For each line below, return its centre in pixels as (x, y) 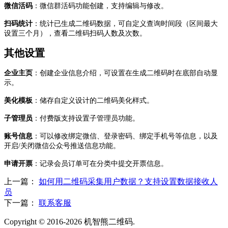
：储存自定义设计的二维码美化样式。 (93, 100)
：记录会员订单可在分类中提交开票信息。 (100, 163)
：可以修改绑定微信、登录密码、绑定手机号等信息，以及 (125, 136)
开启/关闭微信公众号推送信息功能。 (62, 146)
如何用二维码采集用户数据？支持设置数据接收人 (128, 181)
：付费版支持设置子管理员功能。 (86, 118)
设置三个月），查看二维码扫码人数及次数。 (75, 33)
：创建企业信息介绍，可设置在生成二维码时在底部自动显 (125, 73)
